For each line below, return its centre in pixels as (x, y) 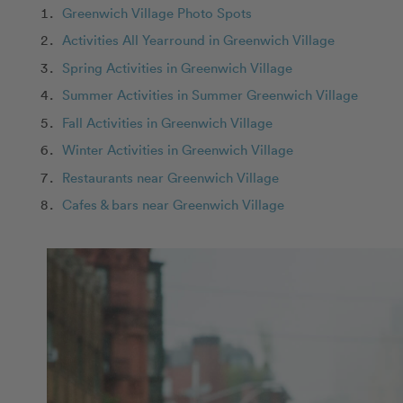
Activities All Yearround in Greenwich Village (201, 40)
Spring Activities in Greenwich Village (179, 67)
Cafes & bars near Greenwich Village (175, 205)
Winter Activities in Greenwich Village (178, 150)
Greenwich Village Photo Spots (157, 12)
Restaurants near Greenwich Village (173, 177)
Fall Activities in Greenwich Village (170, 122)
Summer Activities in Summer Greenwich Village (212, 95)
